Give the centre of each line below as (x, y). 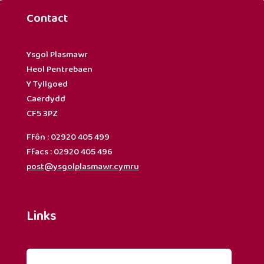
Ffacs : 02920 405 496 (69, 152)
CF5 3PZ (42, 113)
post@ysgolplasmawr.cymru (82, 166)
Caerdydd (46, 99)
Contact (47, 18)
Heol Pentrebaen (59, 69)
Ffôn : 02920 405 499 (68, 137)
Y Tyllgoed (47, 84)
